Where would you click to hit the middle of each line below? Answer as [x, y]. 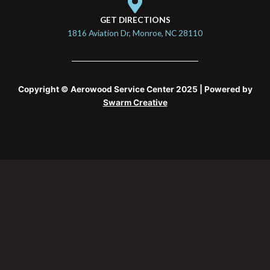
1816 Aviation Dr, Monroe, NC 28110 [135, 33]
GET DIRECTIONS [135, 20]
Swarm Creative [135, 103]
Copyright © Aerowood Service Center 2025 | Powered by [135, 89]
